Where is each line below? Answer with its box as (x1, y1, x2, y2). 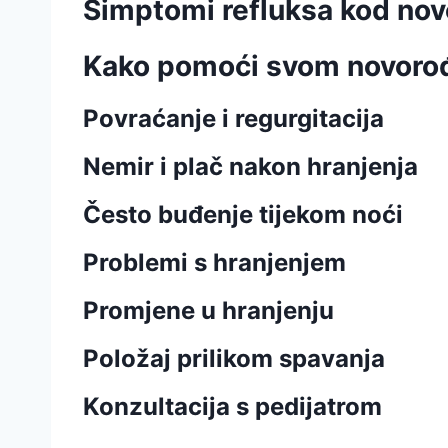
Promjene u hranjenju (83, 296, 334, 325)
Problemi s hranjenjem (83, 248, 346, 277)
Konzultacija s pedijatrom (83, 392, 382, 421)
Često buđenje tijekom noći (83, 200, 403, 229)
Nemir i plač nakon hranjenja (83, 152, 418, 181)
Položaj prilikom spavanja (83, 344, 385, 373)
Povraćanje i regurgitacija (83, 104, 384, 133)
